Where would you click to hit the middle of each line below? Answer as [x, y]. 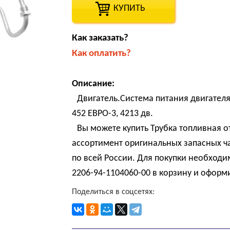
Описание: [93, 84]
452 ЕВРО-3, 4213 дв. [113, 114]
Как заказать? [100, 39]
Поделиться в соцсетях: [113, 192]
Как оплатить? [102, 54]
